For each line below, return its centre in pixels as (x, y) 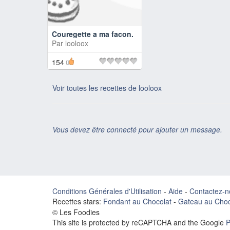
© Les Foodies (76, 212)
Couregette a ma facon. (93, 34)
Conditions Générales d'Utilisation (107, 191)
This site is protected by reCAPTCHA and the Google (139, 222)
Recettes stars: (77, 201)
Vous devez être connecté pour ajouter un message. (137, 129)
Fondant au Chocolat (137, 201)
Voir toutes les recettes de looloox (107, 88)
